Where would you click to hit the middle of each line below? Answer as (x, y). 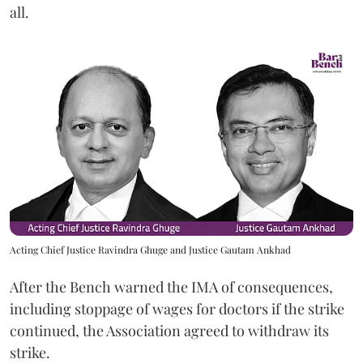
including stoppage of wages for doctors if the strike (177, 309)
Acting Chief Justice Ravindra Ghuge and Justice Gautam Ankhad (150, 250)
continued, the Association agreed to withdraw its (169, 331)
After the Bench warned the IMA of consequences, (171, 287)
